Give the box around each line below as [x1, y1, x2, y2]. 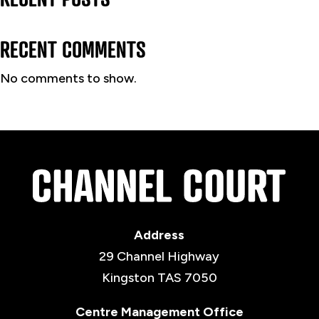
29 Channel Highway [99, 249, 220, 265]
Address [134, 227, 185, 244]
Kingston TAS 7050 [101, 270, 217, 286]
